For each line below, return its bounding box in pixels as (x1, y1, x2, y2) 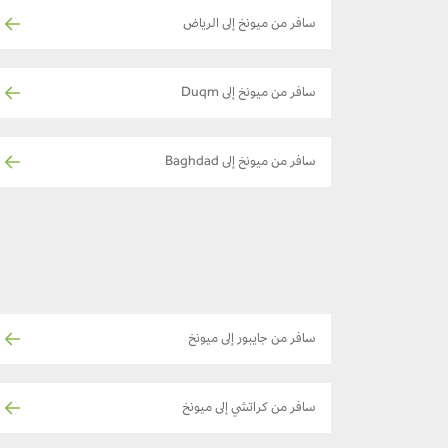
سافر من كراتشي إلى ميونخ (182, 401, 316, 416)
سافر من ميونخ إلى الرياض (183, 17, 316, 32)
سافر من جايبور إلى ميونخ (188, 332, 316, 347)
